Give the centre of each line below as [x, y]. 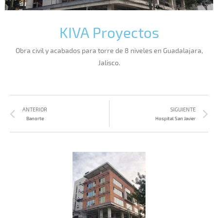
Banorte [35, 118]
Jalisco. [109, 63]
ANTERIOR [35, 109]
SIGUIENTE [183, 109]
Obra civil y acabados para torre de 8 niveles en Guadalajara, [109, 51]
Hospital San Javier [175, 118]
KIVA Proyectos [109, 32]
